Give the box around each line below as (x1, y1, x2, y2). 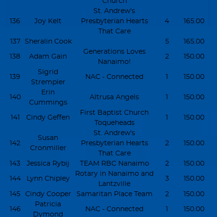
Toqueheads (94, 119, 135, 126)
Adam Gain (29, 52, 67, 60)
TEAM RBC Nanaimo (79, 159, 149, 167)
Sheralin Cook (24, 37, 72, 45)
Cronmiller (30, 144, 66, 152)
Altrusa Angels (90, 93, 139, 101)
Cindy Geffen (26, 113, 70, 121)
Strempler (31, 78, 65, 86)
